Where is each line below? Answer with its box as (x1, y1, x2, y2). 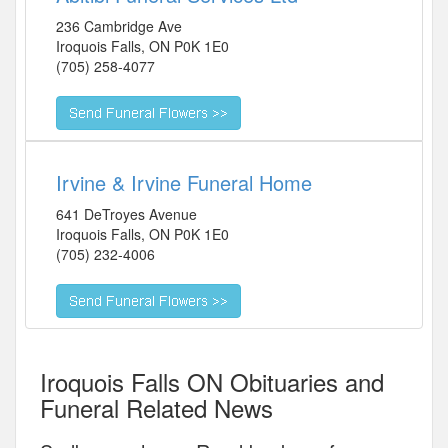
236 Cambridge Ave (56, 16, 182, 37)
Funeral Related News (40, 390, 273, 426)
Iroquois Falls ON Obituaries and (40, 364, 384, 400)
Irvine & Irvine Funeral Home (56, 168, 312, 198)
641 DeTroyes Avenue (56, 204, 197, 225)
